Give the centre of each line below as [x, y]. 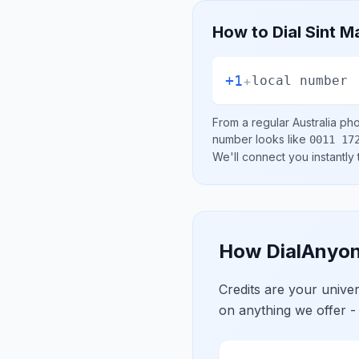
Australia [315, 122]
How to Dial [259, 32]
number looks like [261, 139]
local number [300, 80]
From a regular [252, 122]
